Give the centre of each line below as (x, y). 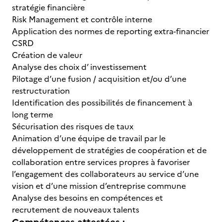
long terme (32, 114)
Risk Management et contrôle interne (82, 19)
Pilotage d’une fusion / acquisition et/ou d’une (99, 79)
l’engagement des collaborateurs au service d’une (105, 174)
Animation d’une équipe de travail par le (89, 138)
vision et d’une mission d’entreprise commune (99, 186)
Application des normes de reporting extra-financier (111, 31)
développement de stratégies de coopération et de (109, 150)
